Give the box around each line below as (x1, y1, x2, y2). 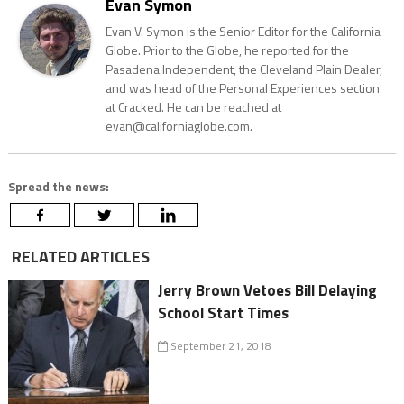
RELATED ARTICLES (7, 244, 150, 270)
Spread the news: (7, 177, 109, 197)
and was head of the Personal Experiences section (105, 78, 380, 98)
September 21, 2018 (168, 337, 272, 355)
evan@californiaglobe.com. (105, 116, 252, 136)
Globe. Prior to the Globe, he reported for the (105, 41, 349, 60)
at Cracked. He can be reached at (105, 97, 281, 117)
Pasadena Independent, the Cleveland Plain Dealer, (105, 60, 382, 79)
